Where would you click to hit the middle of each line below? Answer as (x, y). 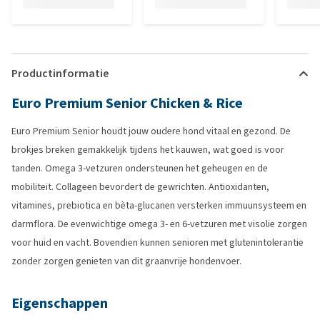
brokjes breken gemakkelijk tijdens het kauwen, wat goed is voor (148, 150)
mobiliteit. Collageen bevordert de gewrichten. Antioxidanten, (140, 187)
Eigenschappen (60, 303)
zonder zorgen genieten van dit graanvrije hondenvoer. (126, 261)
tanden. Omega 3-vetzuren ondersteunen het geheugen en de (140, 168)
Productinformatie (60, 73)
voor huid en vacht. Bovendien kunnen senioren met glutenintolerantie (157, 242)
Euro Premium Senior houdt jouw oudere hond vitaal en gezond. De (151, 131)
